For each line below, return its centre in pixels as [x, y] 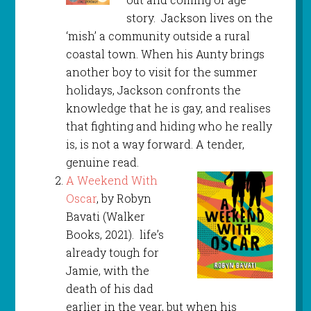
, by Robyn [124, 199]
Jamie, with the [107, 271]
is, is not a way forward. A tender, [155, 144]
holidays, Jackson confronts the [153, 90]
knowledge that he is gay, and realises [168, 108]
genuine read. [102, 162]
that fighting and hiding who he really [169, 126]
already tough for [112, 253]
